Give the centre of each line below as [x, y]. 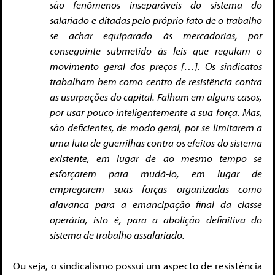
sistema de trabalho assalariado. [117, 234]
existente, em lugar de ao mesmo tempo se [156, 158]
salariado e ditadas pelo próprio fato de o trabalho [156, 20]
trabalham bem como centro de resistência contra [156, 81]
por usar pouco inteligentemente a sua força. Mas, [156, 112]
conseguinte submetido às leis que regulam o [156, 50]
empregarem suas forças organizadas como [156, 188]
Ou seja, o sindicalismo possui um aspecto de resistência [137, 266]
